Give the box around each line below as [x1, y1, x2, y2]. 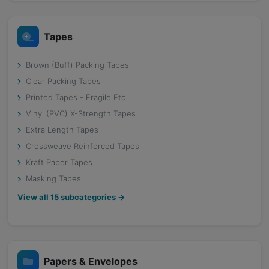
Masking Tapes [26, 174, 81, 183]
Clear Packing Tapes [26, 76, 101, 86]
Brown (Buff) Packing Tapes [26, 60, 129, 70]
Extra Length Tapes [26, 125, 98, 134]
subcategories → [59, 192, 125, 202]
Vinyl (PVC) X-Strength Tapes [26, 109, 136, 118]
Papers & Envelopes [44, 255, 138, 267]
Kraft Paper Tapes [26, 157, 92, 167]
